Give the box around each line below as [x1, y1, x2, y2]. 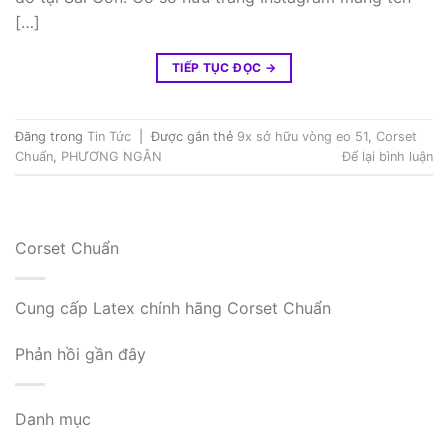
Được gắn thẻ [151, 128, 237, 144]
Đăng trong [15, 128, 87, 144]
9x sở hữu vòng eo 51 [237, 128, 368, 144]
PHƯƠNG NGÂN [61, 148, 162, 164]
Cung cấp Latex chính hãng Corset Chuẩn [15, 298, 331, 319]
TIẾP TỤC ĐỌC [171, 60, 265, 76]
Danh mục [15, 409, 91, 430]
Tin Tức [87, 128, 131, 144]
